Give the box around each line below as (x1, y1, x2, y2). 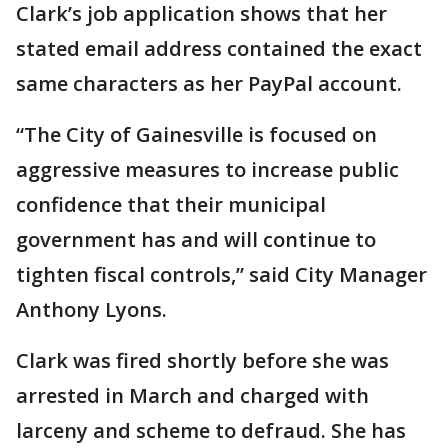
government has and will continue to (16, 226, 376, 254)
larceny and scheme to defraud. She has (16, 417, 406, 445)
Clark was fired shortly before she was (16, 347, 389, 375)
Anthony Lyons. (16, 296, 167, 324)
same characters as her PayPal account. (16, 70, 402, 98)
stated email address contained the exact (16, 35, 422, 63)
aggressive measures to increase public (16, 156, 399, 184)
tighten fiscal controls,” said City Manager (16, 261, 427, 289)
